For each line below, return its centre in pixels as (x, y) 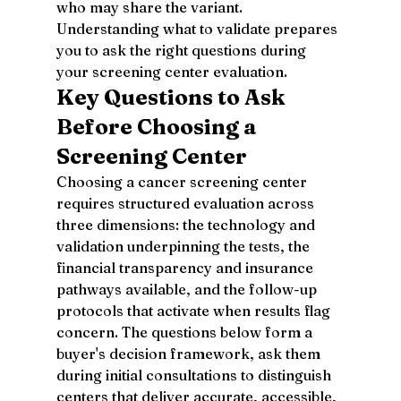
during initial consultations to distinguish (195, 375)
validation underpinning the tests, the (184, 246)
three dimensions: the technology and (187, 224)
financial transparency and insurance (186, 267)
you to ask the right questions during (183, 50)
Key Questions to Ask (172, 97)
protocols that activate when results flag (195, 310)
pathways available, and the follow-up (188, 289)
